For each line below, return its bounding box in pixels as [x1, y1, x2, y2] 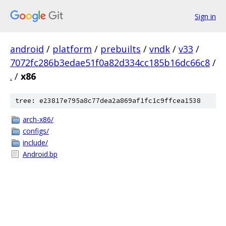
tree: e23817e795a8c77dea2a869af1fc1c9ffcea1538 [15, 96, 201, 105]
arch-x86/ [23, 115, 53, 124]
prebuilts [100, 43, 141, 55]
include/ [23, 138, 48, 147]
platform [52, 43, 92, 55]
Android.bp [23, 149, 58, 159]
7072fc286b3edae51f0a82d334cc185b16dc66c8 [10, 56, 210, 69]
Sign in [195, 11, 216, 21]
